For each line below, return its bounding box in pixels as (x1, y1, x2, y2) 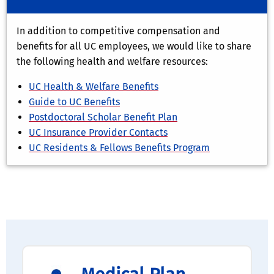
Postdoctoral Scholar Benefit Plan (29, 111, 177, 124)
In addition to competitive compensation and (17, 25, 220, 37)
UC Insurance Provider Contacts (29, 127, 168, 139)
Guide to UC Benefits (29, 96, 120, 108)
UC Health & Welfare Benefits (29, 81, 158, 93)
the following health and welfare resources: (17, 56, 208, 68)
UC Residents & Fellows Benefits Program (29, 142, 210, 154)
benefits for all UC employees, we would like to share (17, 40, 251, 53)
